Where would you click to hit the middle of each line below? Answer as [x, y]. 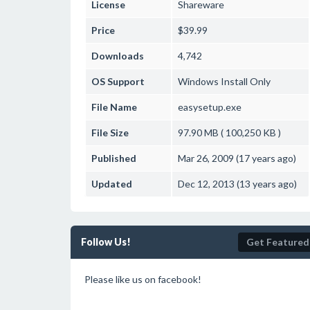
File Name [114, 107]
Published [114, 158]
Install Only [245, 81]
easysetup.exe [210, 107]
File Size [110, 133]
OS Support [118, 81]
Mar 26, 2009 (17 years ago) [237, 158]
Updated [112, 184]
